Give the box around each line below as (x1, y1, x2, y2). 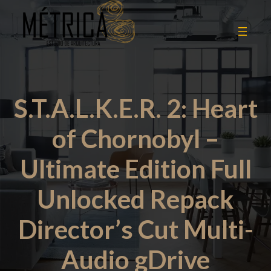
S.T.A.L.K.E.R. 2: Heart (13, 93, 258, 124)
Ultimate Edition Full (19, 154, 252, 184)
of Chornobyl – (52, 123, 219, 154)
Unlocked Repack (37, 184, 234, 215)
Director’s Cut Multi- (18, 214, 253, 245)
